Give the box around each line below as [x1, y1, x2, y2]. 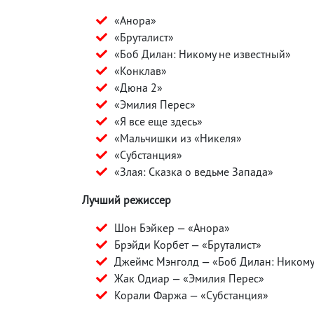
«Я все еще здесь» [114, 114, 203, 128]
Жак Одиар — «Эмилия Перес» [114, 271, 264, 285]
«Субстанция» [114, 147, 182, 162]
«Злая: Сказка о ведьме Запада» [114, 164, 273, 179]
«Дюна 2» [114, 80, 163, 95]
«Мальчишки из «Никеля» [114, 130, 242, 145]
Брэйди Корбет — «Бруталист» [114, 237, 261, 252]
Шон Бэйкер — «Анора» [114, 220, 230, 235]
